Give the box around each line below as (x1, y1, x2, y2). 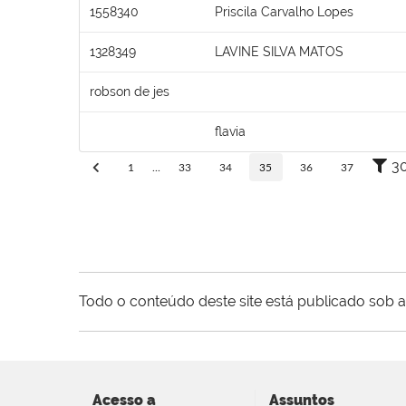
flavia (215, 123, 246, 139)
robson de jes (90, 83, 169, 99)
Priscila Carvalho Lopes (215, 4, 353, 19)
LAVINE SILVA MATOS (215, 43, 343, 59)
